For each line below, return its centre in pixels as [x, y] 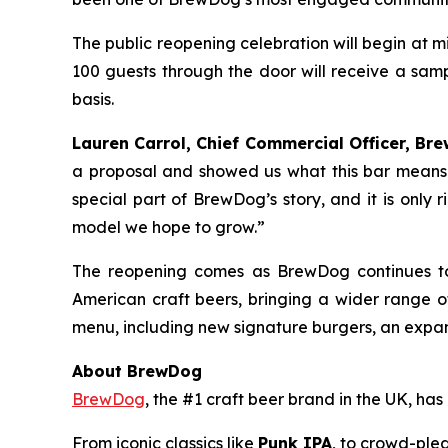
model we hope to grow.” [168, 227]
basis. [93, 99]
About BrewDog [142, 371]
